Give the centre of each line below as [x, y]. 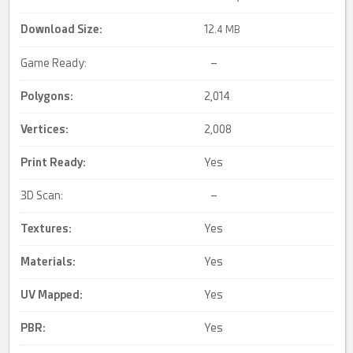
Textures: [46, 228]
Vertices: [45, 129]
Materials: [48, 261]
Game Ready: [54, 63]
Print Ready [52, 162]
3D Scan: [42, 195]
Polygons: [47, 96]
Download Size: [62, 29]
